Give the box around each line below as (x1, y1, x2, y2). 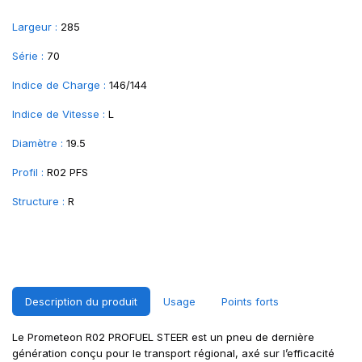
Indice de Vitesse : (12, 107, 105, 120)
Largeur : (12, 20, 57, 33)
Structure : (12, 195, 65, 208)
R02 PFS (47, 166, 88, 179)
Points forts (221, 295, 279, 308)
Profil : (12, 166, 44, 179)
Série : (12, 49, 44, 62)
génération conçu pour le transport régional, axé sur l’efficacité (12, 347, 335, 360)
